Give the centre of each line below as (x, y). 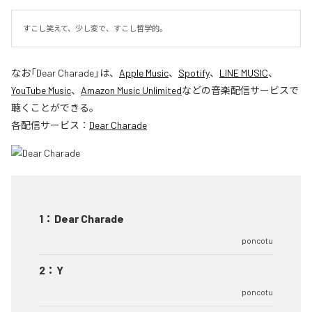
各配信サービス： (50, 125)
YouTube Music (41, 90)
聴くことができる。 (55, 107)
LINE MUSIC (244, 72)
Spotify (194, 72)
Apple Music (144, 72)
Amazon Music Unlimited (131, 90)
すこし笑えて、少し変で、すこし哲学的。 (95, 28)
